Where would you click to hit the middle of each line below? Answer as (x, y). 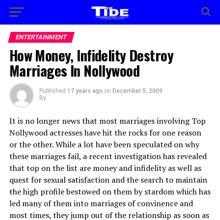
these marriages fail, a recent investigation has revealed (108, 156)
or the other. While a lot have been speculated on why (104, 144)
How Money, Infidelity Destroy (91, 55)
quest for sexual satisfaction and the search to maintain (108, 180)
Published (52, 91)
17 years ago (85, 91)
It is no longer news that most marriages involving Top (107, 121)
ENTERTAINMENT (41, 37)
